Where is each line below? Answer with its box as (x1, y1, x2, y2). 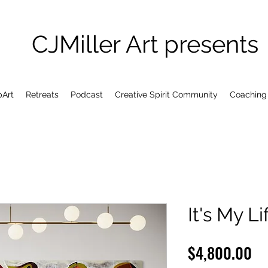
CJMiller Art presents (32, 30, 259, 58)
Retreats (26, 90, 59, 99)
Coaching (230, 90, 267, 99)
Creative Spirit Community (115, 90, 218, 99)
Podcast (71, 90, 103, 99)
